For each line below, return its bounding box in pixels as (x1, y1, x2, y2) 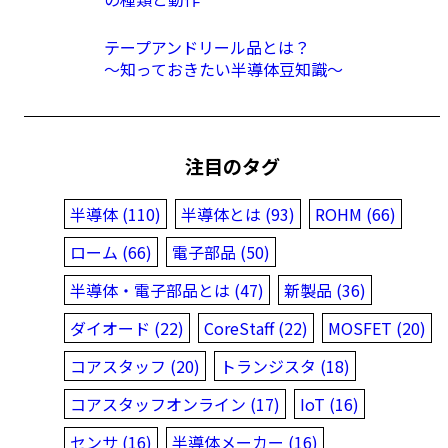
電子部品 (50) (172, 239, 270, 264)
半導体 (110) (70, 201, 161, 226)
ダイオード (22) (70, 315, 184, 340)
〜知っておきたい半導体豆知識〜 (104, 56, 343, 81)
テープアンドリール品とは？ (104, 34, 310, 59)
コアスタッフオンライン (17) (70, 391, 280, 416)
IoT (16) (300, 391, 359, 416)
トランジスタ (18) (220, 353, 350, 378)
